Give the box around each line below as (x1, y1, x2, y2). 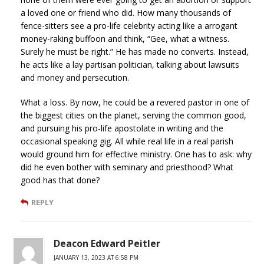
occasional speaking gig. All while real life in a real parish (21, 135, 233, 147)
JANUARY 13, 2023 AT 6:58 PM (54, 253, 138, 262)
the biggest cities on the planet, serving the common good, (21, 109, 246, 121)
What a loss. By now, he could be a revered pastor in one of (21, 96, 249, 108)
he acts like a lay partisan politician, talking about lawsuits (21, 58, 239, 70)
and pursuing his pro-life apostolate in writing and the (21, 122, 223, 134)
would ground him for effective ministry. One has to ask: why (21, 148, 252, 160)
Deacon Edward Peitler (54, 236, 160, 250)
